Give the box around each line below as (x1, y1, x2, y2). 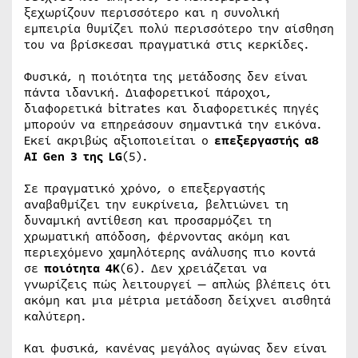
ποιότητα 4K (44, 260, 120, 278)
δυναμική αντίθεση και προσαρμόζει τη (24, 212, 272, 230)
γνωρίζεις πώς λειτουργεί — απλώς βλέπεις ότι (24, 276, 331, 294)
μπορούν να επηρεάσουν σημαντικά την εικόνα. (24, 116, 322, 134)
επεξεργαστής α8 (214, 132, 319, 150)
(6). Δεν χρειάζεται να (120, 260, 267, 278)
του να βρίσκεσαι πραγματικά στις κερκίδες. (24, 36, 309, 54)
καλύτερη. (24, 308, 86, 326)
